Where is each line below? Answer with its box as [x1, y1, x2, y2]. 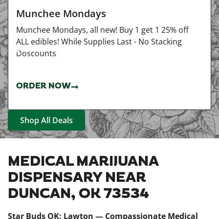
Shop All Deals [20, 115, 73, 126]
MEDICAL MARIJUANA [8, 152, 158, 172]
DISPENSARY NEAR [8, 168, 146, 188]
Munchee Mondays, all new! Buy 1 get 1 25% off [16, 24, 189, 35]
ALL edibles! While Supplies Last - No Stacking [16, 36, 182, 47]
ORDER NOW [16, 81, 71, 92]
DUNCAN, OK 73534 [8, 184, 149, 204]
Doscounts [16, 48, 56, 59]
